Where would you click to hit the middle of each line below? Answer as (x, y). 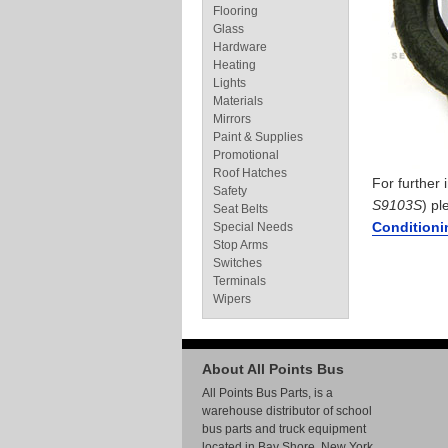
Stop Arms (240, 245)
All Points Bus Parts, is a (267, 393)
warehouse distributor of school (287, 411)
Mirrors (232, 119)
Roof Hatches (250, 173)
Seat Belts (240, 209)
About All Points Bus (273, 369)
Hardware (240, 47)
